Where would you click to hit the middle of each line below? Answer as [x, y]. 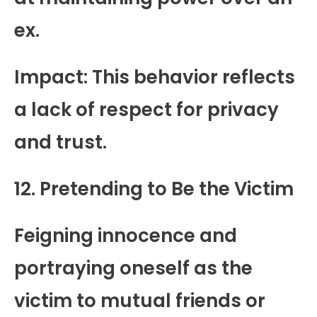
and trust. [60, 142]
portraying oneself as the [133, 268]
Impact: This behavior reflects [155, 77]
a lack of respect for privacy [146, 109]
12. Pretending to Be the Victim [154, 189]
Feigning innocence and [126, 235]
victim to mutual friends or [140, 300]
